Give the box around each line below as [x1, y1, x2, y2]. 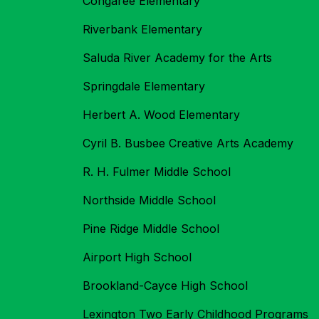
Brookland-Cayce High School [83, 278, 248, 293]
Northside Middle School [83, 193, 216, 208]
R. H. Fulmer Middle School [83, 164, 231, 179]
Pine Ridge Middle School [83, 221, 219, 236]
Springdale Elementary [83, 79, 205, 94]
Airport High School [83, 250, 192, 265]
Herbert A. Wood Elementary [83, 108, 240, 122]
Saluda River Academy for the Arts [83, 51, 272, 66]
